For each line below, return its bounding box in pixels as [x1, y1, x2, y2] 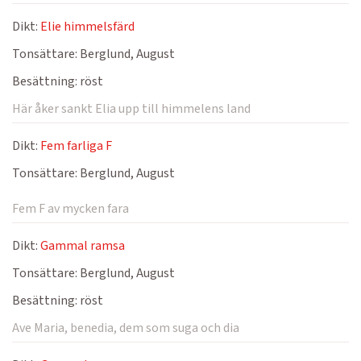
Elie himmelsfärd [40, 18, 135, 35]
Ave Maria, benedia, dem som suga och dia [12, 319, 239, 337]
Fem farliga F [40, 137, 112, 155]
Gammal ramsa [40, 237, 125, 255]
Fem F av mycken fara [12, 200, 129, 218]
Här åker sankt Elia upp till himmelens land [12, 100, 251, 118]
